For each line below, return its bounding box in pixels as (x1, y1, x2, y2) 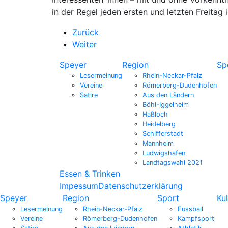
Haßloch (142, 110, 168, 118)
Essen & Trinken (60, 168, 120, 179)
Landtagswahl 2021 (142, 158, 203, 166)
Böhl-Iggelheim (142, 100, 189, 108)
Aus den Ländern (142, 91, 194, 99)
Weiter (72, 39, 97, 49)
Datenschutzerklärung (98, 180, 183, 191)
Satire (80, 91, 98, 99)
